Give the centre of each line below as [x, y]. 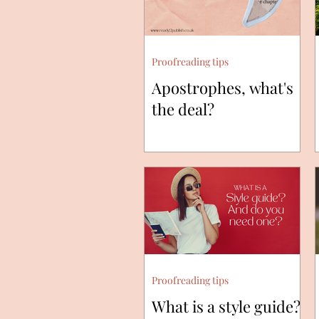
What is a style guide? [226, 306]
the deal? [183, 109]
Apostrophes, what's [223, 88]
